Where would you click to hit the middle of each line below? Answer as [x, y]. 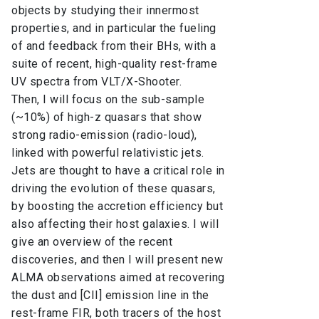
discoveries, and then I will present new [117, 260]
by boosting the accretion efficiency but [117, 206]
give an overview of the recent [92, 242]
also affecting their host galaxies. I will [115, 224]
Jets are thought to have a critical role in [118, 171]
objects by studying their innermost [105, 11]
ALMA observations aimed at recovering [118, 278]
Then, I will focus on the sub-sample [108, 100]
